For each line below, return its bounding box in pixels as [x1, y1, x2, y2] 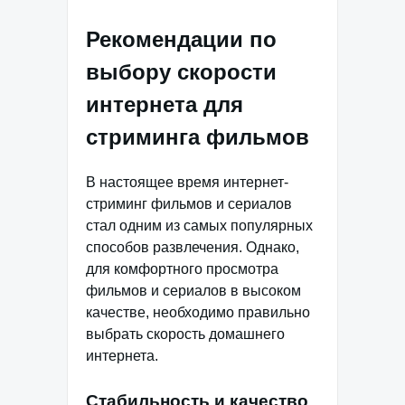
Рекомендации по [86, 27, 277, 52]
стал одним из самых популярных [86, 218, 313, 234]
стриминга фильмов [86, 125, 309, 150]
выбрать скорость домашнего [86, 326, 285, 343]
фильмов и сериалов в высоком [86, 283, 301, 299]
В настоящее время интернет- [86, 174, 288, 191]
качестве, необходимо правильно [86, 305, 310, 321]
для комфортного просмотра [86, 261, 278, 278]
